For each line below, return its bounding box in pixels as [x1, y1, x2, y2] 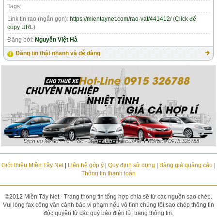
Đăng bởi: [7, 36, 35, 44]
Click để [175, 15, 197, 23]
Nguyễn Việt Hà [35, 36, 78, 44]
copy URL [7, 24, 34, 31]
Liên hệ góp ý [67, 162, 104, 169]
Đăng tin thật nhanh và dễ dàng [15, 50, 101, 57]
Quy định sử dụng [108, 162, 155, 169]
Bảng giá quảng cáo [159, 162, 213, 169]
